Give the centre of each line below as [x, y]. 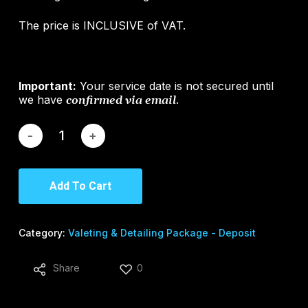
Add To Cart [80, 186]
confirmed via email [121, 101]
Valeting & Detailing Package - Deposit [162, 233]
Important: [47, 86]
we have [42, 100]
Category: [43, 233]
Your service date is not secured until [175, 86]
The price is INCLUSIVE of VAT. [102, 26]
